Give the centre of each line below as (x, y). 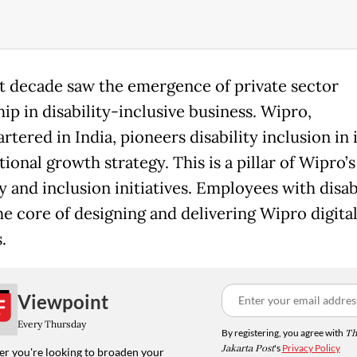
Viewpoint (63, 301)
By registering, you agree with (283, 333)
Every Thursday (51, 324)
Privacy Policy (311, 348)
